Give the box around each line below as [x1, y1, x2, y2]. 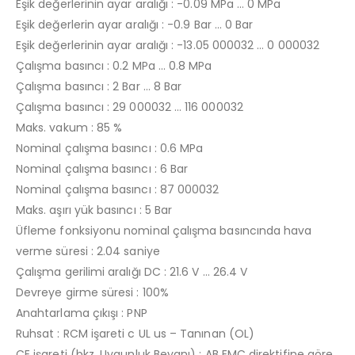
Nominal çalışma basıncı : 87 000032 [16, 181, 219, 197]
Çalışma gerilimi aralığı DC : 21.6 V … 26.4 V [16, 263, 248, 280]
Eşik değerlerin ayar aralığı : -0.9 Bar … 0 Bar [16, 16, 254, 32]
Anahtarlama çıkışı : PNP [16, 304, 147, 321]
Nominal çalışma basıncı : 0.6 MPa [16, 139, 204, 156]
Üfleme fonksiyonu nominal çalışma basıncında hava [16, 222, 312, 239]
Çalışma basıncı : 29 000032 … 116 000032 [16, 98, 243, 115]
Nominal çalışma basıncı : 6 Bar [16, 160, 189, 177]
